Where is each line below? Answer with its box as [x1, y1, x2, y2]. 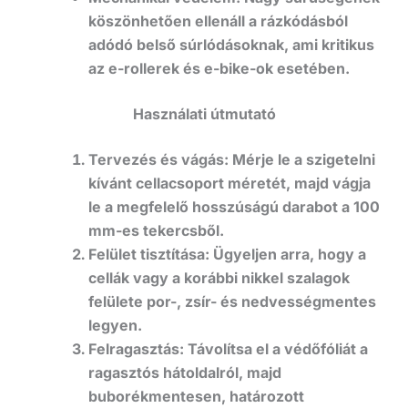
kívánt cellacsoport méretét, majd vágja [87, 173, 371, 192]
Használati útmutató [132, 104, 276, 123]
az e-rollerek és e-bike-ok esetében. [87, 58, 350, 77]
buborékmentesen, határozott [87, 386, 304, 405]
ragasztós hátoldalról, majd [87, 362, 281, 382]
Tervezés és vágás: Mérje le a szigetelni [87, 149, 375, 168]
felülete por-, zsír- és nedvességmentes [87, 291, 376, 311]
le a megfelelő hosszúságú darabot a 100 [87, 197, 380, 216]
